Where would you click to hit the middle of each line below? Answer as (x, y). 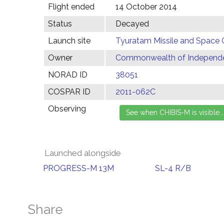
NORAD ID (68, 75)
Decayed (132, 24)
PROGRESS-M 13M (78, 168)
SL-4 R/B (173, 168)
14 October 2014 (146, 7)
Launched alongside (83, 153)
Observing (67, 109)
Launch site (69, 41)
